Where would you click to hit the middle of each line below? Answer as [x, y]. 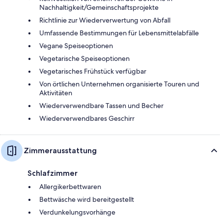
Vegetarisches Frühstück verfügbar [93, 71]
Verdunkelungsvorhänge [77, 212]
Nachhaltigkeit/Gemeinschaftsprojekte [99, 7]
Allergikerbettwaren [70, 186]
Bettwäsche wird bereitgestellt [87, 199]
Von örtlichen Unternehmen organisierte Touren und [119, 84]
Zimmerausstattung [60, 150]
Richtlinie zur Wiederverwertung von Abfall [105, 20]
